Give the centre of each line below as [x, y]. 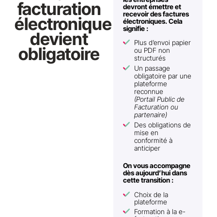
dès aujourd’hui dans [155, 173]
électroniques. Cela [153, 21]
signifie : [136, 28]
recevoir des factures [156, 14]
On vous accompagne [157, 166]
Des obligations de [162, 125]
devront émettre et [152, 6]
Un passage [152, 68]
